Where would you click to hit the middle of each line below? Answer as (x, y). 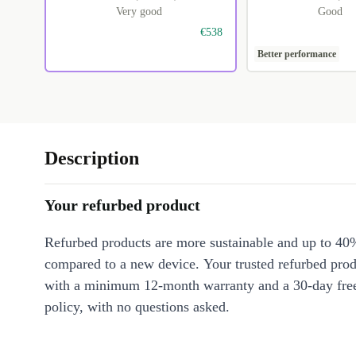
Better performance (296, 54)
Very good (139, 12)
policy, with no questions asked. (137, 307)
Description (92, 159)
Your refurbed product (122, 205)
